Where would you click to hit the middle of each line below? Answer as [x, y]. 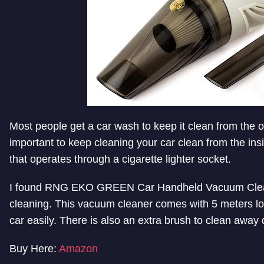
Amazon [78, 248]
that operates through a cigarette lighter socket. [120, 159]
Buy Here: [34, 248]
